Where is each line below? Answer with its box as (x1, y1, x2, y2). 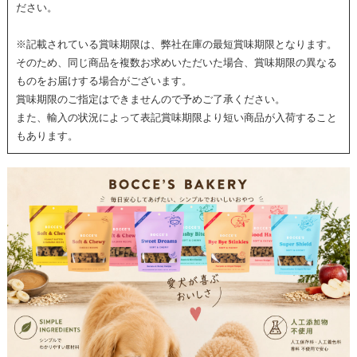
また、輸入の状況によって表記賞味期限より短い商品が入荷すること (15, 112, 337, 124)
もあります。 (15, 130, 78, 143)
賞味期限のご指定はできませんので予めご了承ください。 (15, 93, 285, 106)
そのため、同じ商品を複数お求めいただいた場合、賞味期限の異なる (15, 57, 337, 69)
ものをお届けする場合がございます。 (15, 75, 192, 88)
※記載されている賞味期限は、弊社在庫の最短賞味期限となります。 (15, 38, 337, 51)
